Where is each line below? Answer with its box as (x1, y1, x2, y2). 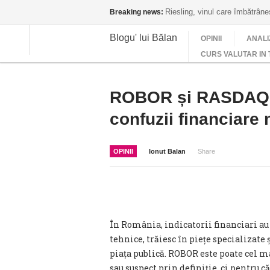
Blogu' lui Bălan (110, 32, 177, 43)
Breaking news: (110, 8, 163, 16)
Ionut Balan (149, 148, 186, 155)
